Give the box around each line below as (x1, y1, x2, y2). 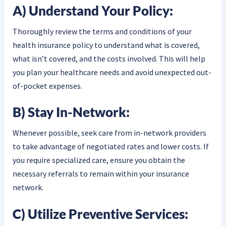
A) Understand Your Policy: (12, 3, 173, 19)
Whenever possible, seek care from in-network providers (12, 128, 206, 138)
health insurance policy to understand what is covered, (12, 39, 200, 50)
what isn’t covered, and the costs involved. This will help (12, 53, 205, 64)
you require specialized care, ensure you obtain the (12, 155, 185, 165)
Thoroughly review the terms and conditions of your (12, 26, 192, 36)
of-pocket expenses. (12, 80, 82, 91)
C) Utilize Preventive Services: (12, 205, 188, 222)
